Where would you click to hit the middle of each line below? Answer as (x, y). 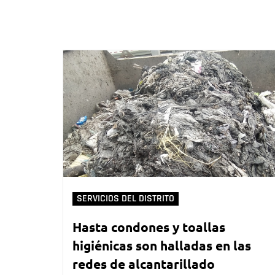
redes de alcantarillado (144, 264)
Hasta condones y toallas (149, 227)
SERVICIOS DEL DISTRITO (126, 199)
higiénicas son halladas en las (162, 246)
